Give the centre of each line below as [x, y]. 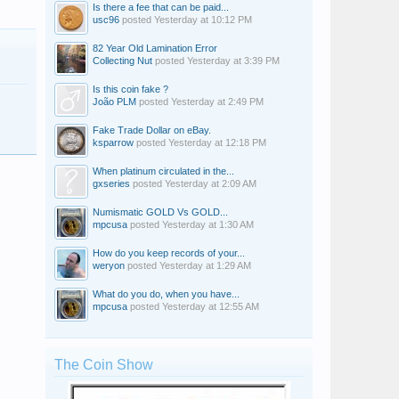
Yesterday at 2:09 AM [211, 183]
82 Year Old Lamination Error [155, 48]
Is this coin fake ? [130, 89]
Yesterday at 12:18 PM [217, 142]
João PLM [114, 102]
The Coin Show [104, 365]
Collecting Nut [122, 61]
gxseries [111, 183]
